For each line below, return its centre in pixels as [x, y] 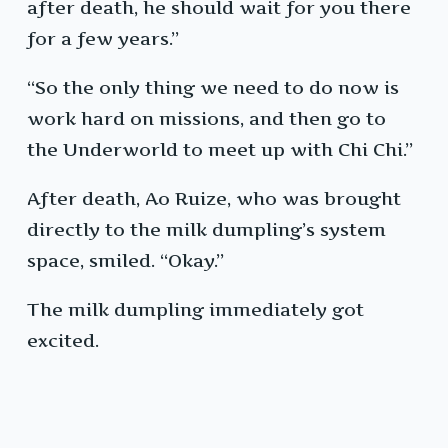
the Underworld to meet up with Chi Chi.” [220, 150]
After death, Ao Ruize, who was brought [214, 199]
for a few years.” [103, 39]
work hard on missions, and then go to [206, 119]
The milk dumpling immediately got [195, 310]
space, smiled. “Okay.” [125, 261]
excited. [63, 341]
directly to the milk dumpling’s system [206, 230]
